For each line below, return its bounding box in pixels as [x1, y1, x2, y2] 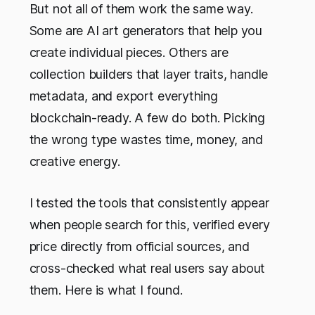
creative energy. [29, 154, 120, 169]
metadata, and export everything [29, 89, 218, 104]
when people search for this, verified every [29, 217, 270, 233]
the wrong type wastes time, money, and [29, 132, 263, 148]
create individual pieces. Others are [29, 45, 229, 60]
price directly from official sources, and [29, 239, 250, 255]
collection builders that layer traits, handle [29, 67, 269, 82]
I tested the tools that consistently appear [29, 195, 269, 211]
